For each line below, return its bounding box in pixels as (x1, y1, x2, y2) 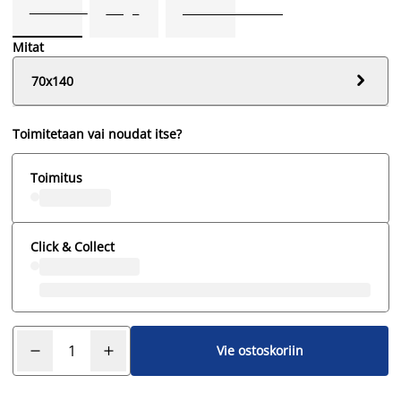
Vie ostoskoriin (216, 342, 303, 360)
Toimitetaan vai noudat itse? (13, 124, 182, 142)
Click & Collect (30, 237, 115, 255)
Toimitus (30, 168, 82, 186)
